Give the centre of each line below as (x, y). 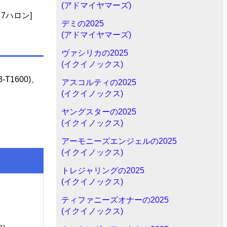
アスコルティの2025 (99, 82)
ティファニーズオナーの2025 (115, 200)
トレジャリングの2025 (103, 171)
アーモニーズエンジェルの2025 (119, 141)
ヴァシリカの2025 (95, 53)
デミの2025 (83, 24)
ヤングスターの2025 (99, 112)
